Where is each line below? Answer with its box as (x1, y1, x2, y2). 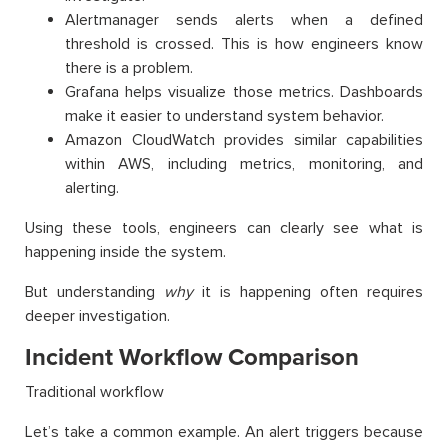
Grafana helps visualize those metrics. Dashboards (65, 81, 423, 102)
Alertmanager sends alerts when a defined (65, 9, 423, 30)
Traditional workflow (25, 381, 164, 402)
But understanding (25, 281, 164, 302)
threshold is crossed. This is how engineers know (65, 33, 423, 54)
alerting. (65, 177, 119, 198)
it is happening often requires (193, 281, 423, 302)
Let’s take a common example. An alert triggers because (25, 421, 423, 442)
